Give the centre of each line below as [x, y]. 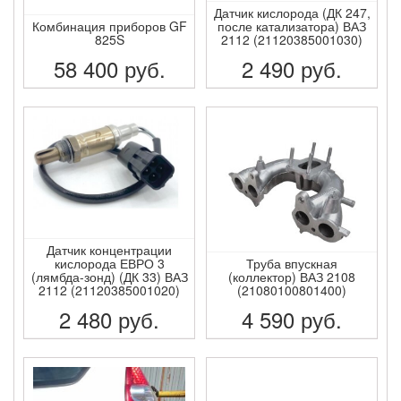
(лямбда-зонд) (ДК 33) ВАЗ [109, 276]
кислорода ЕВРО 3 [109, 263]
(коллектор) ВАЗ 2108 [292, 276]
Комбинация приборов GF [109, 26]
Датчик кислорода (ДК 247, [292, 12]
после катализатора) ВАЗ [292, 26]
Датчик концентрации [109, 249]
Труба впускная [292, 263]
